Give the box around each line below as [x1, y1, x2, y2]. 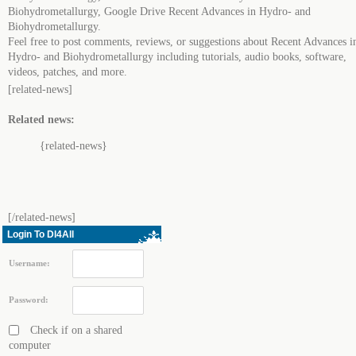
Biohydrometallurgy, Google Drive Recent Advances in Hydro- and [8, 6, 311, 17]
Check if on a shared [27, 324, 122, 336]
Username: [9, 258, 50, 268]
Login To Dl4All [7, 229, 74, 240]
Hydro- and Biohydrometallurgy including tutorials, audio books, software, [8, 51, 346, 63]
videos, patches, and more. [8, 66, 127, 78]
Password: [9, 295, 48, 304]
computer [9, 339, 51, 351]
